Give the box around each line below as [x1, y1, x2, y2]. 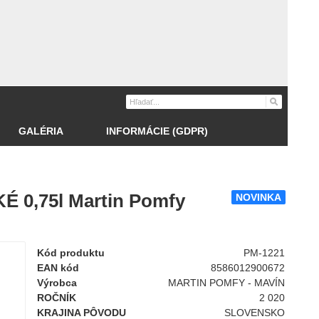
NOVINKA [236, 192, 281, 203]
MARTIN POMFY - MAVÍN [168, 277, 286, 288]
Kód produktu [37, 247, 105, 258]
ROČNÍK [37, 292, 76, 303]
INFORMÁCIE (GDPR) [106, 125, 208, 137]
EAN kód [37, 262, 79, 273]
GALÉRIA [19, 125, 63, 137]
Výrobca [37, 277, 77, 288]
